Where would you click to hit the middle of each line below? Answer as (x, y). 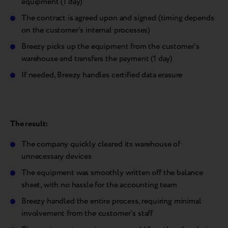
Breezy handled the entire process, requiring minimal (111, 202)
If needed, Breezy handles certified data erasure (102, 75)
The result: (29, 124)
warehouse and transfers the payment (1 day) (97, 59)
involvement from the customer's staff (87, 214)
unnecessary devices (56, 157)
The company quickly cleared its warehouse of (101, 145)
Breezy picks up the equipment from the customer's (111, 47)
